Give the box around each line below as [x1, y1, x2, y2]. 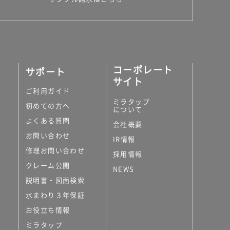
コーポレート [113, 63, 173, 77]
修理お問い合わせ [26, 145, 85, 156]
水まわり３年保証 [26, 190, 85, 200]
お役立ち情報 [26, 205, 70, 215]
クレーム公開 [26, 160, 70, 170]
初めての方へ [26, 101, 70, 111]
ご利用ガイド [26, 86, 70, 96]
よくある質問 [26, 116, 70, 126]
